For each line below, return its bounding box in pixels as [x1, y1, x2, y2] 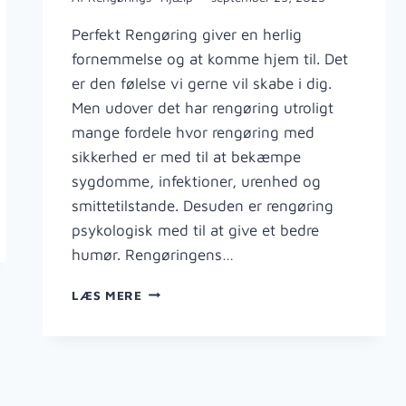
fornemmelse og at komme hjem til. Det [72, 49, 349, 68]
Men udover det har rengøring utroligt [72, 98, 334, 117]
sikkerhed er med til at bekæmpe [72, 147, 302, 166]
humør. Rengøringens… [72, 245, 235, 264]
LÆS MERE [72, 287, 142, 303]
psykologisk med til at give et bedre [72, 220, 320, 239]
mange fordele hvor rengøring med [72, 122, 315, 141]
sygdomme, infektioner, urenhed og [72, 171, 322, 190]
